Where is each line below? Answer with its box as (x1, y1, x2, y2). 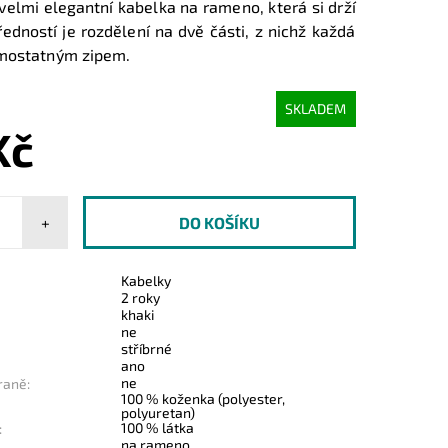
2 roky (121, 288, 161, 306)
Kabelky (121, 271, 172, 289)
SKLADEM (285, 100, 347, 118)
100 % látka (121, 418, 195, 436)
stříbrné (121, 339, 173, 357)
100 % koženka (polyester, (121, 389, 286, 407)
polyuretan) (121, 403, 196, 421)
